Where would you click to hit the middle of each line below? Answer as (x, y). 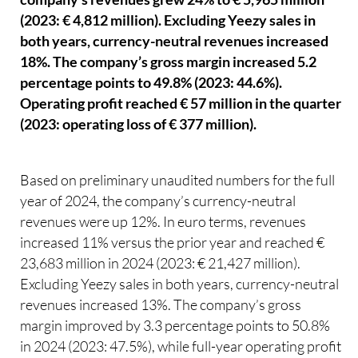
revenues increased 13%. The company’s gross (161, 304)
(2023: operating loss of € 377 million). (139, 125)
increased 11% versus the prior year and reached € (173, 242)
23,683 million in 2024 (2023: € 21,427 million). (161, 263)
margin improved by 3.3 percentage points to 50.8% (175, 325)
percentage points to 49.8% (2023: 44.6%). (151, 83)
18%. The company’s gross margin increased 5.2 (169, 62)
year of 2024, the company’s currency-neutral (158, 200)
